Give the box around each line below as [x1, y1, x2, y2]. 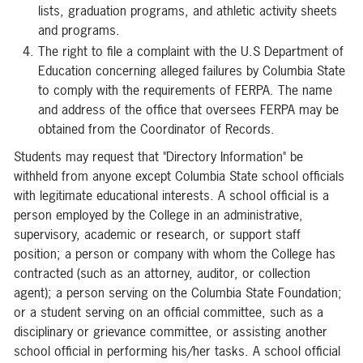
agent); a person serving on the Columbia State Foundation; [14, 284, 342, 301]
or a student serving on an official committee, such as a [14, 303, 323, 321]
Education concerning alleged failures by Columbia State [38, 62, 345, 79]
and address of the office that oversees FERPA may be [38, 100, 339, 118]
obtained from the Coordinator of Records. [38, 120, 275, 138]
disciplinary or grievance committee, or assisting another [14, 322, 327, 340]
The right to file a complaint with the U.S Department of [38, 42, 344, 60]
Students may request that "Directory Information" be [14, 147, 303, 165]
